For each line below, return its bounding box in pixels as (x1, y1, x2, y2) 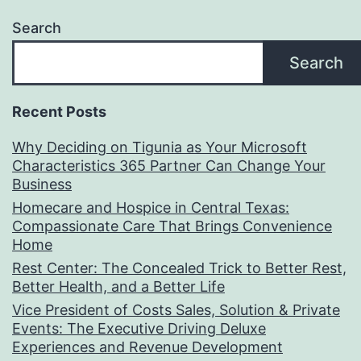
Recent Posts (12, 103, 106, 121)
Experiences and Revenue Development (12, 338, 283, 356)
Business (12, 176, 72, 193)
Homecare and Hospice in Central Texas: (12, 199, 289, 217)
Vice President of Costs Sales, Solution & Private (12, 301, 340, 319)
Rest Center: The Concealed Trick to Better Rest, (12, 259, 346, 277)
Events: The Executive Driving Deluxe (12, 320, 266, 338)
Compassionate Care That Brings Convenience (12, 218, 332, 235)
